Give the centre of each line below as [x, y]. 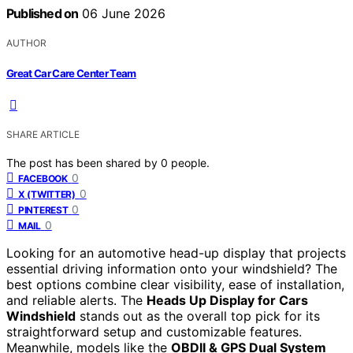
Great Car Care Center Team [71, 73]
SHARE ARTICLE [43, 134]
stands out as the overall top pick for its [198, 316]
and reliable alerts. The [76, 300]
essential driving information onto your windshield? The [172, 268]
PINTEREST [43, 210]
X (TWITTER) [47, 194]
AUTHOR [26, 43]
